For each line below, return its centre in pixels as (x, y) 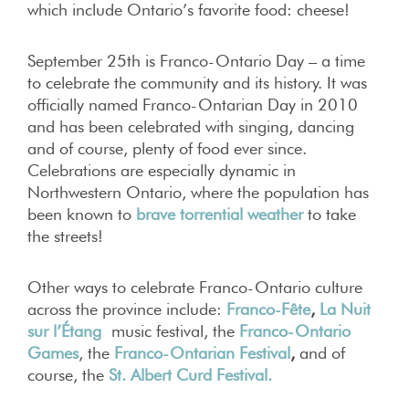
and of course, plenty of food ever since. (167, 148)
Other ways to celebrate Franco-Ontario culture (195, 287)
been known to (82, 214)
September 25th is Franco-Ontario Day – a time (196, 61)
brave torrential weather (220, 214)
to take (330, 214)
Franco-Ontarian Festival (202, 353)
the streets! (65, 236)
